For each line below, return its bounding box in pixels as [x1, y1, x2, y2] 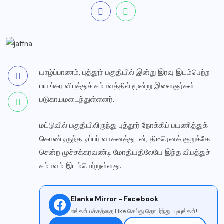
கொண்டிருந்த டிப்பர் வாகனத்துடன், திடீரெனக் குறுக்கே [39, 134, 210, 144]
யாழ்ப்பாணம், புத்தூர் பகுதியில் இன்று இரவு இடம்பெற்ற [39, 67, 210, 78]
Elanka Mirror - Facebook [71, 194, 158, 204]
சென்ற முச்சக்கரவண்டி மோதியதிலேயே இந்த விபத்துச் [39, 147, 210, 158]
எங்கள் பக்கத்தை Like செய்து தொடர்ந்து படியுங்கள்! [71, 207, 197, 216]
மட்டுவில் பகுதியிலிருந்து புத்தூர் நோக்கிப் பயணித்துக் [39, 120, 208, 131]
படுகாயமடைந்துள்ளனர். [39, 94, 114, 105]
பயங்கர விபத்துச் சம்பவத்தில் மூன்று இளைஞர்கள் [39, 81, 194, 91]
